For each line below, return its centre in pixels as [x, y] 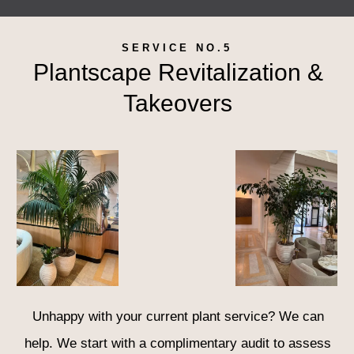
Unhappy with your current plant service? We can [178, 316]
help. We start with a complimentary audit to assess [178, 343]
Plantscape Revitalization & [178, 73]
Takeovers [178, 104]
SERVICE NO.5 [177, 48]
